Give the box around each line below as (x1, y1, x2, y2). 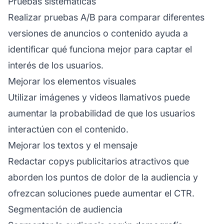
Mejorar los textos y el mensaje (8, 139, 137, 150)
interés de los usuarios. (8, 59, 103, 70)
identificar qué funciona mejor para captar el (8, 43, 192, 54)
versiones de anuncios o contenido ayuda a (8, 27, 188, 38)
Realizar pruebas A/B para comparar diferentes (8, 11, 204, 22)
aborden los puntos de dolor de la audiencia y (8, 171, 198, 182)
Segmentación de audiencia (8, 203, 122, 214)
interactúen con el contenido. (8, 123, 128, 134)
